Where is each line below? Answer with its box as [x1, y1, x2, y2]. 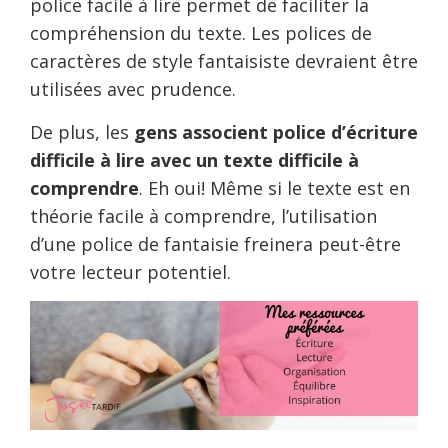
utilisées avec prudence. [30, 77, 236, 101]
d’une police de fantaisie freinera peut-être [30, 232, 401, 256]
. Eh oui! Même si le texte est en [139, 176, 410, 200]
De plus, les [30, 120, 134, 144]
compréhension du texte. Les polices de [30, 21, 372, 45]
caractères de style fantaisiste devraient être [30, 49, 418, 73]
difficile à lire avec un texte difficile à [30, 148, 359, 172]
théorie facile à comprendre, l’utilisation [30, 204, 377, 228]
